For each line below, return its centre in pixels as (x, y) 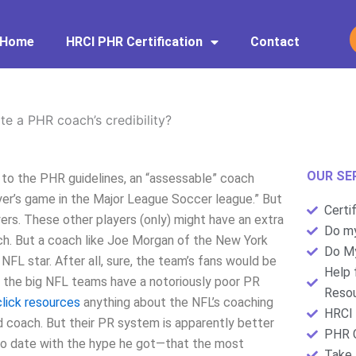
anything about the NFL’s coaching (177, 302)
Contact (275, 42)
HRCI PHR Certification (134, 42)
